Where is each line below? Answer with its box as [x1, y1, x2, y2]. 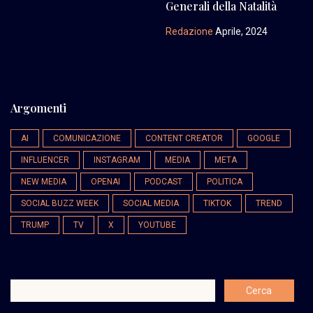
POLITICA [207, 177, 242, 187]
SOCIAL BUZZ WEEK [21, 198, 99, 208]
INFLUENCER [21, 155, 69, 165]
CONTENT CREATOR [145, 133, 223, 143]
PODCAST [145, 177, 182, 187]
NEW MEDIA [21, 177, 66, 187]
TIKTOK [203, 198, 231, 208]
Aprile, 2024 [212, 26, 268, 37]
